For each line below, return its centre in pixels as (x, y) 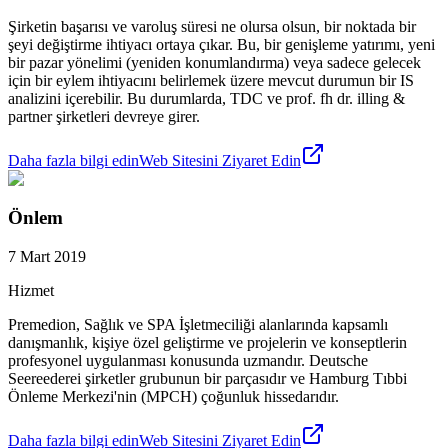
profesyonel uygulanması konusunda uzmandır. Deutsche (188, 360)
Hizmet (31, 290)
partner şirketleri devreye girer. (104, 117)
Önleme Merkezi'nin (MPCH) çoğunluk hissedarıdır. (173, 396)
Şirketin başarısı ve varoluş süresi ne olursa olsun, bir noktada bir (212, 27)
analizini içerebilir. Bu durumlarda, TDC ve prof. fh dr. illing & (206, 99)
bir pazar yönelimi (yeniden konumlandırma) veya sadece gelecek (214, 63)
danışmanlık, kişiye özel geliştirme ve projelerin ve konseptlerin (207, 342)
